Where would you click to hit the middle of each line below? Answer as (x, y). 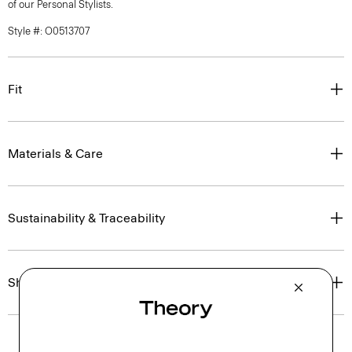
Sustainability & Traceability (86, 218)
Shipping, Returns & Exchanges (97, 282)
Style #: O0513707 (49, 31)
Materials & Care (55, 154)
